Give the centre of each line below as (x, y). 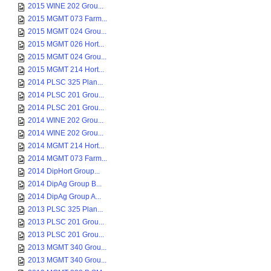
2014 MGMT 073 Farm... (67, 158)
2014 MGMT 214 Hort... (66, 146)
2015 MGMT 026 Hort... (66, 44)
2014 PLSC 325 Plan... (65, 82)
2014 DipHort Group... (64, 171)
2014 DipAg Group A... (64, 197)
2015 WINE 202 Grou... (66, 6)
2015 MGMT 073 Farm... (67, 19)
